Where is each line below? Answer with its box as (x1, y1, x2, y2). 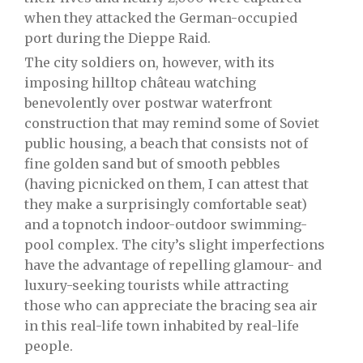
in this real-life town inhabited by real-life (24, 317, 299, 334)
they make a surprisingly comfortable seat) (24, 195, 307, 212)
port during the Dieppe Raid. (24, 29, 211, 46)
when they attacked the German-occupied (24, 9, 297, 26)
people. (24, 337, 73, 354)
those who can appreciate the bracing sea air (24, 297, 318, 314)
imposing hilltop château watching (24, 74, 256, 91)
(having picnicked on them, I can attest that (24, 175, 309, 192)
